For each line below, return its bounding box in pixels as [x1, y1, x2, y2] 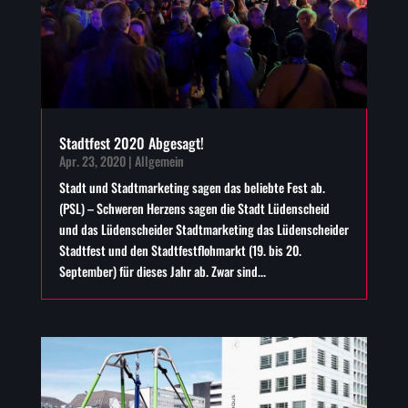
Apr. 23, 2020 [58, 150, 126, 170]
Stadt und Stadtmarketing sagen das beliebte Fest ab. [58, 177, 325, 197]
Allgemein [134, 150, 184, 170]
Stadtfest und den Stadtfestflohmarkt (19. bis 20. [58, 240, 301, 260]
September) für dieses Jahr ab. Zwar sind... [58, 260, 266, 280]
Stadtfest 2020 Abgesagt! [58, 131, 204, 154]
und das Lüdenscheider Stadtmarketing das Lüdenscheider [58, 219, 349, 239]
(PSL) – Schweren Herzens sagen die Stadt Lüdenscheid [58, 198, 330, 218]
